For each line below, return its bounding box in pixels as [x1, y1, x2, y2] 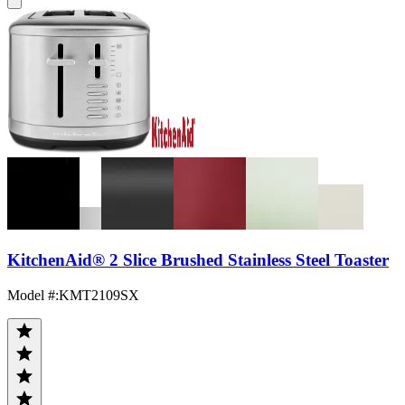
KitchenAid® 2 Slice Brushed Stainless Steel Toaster [7, 250, 389, 269]
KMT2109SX [59, 287, 139, 303]
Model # [7, 287, 55, 303]
